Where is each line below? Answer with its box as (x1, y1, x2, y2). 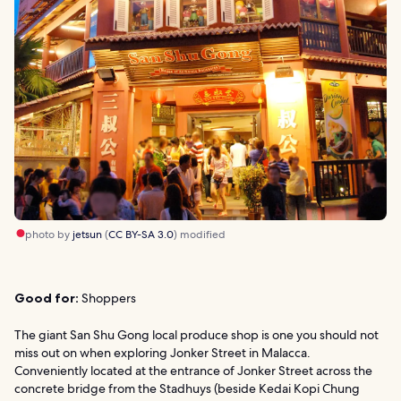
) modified (174, 226, 226, 242)
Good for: (14, 289, 79, 306)
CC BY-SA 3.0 (108, 226, 174, 242)
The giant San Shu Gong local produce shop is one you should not (14, 326, 379, 343)
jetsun (73, 226, 102, 242)
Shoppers (79, 289, 136, 306)
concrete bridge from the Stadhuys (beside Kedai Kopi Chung (14, 380, 360, 397)
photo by (25, 226, 73, 242)
